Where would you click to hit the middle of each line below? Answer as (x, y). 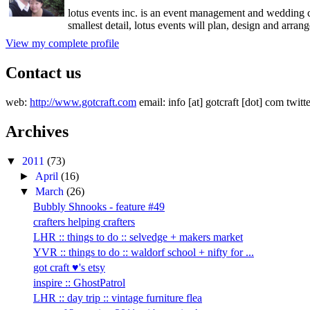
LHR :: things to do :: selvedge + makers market (138, 237)
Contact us (43, 72)
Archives (37, 131)
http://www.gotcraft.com (83, 102)
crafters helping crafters (84, 221)
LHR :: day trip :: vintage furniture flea (117, 298)
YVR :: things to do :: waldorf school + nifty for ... (143, 252)
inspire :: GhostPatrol (79, 282)
